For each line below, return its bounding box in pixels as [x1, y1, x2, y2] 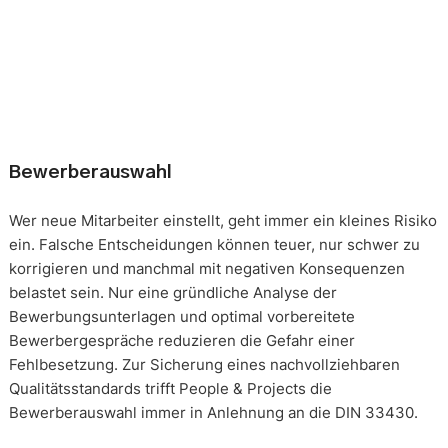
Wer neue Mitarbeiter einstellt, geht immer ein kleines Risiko [8, 210, 437, 230]
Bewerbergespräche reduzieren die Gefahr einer [8, 330, 355, 350]
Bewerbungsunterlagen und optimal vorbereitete [8, 306, 355, 326]
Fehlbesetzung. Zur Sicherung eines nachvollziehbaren [8, 354, 400, 374]
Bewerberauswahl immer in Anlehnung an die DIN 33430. [8, 402, 418, 422]
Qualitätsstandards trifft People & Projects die [8, 378, 332, 398]
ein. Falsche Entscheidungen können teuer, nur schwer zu [8, 234, 420, 254]
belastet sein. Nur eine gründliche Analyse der [8, 282, 337, 302]
